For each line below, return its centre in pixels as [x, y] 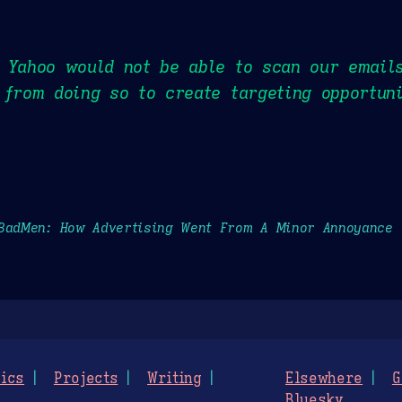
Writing [175, 379]
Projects [86, 379]
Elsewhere [324, 379]
